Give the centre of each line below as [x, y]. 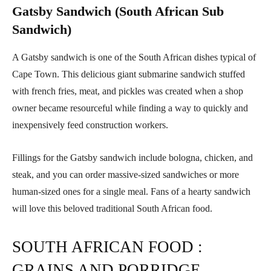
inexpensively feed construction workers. [90, 125]
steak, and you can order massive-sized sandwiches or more [126, 175]
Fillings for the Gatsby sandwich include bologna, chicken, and [132, 158]
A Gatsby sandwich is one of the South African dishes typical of [134, 57]
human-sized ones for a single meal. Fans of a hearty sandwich [131, 192]
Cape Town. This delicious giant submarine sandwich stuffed [129, 74]
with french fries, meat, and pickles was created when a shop [128, 91]
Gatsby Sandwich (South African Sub [118, 11]
